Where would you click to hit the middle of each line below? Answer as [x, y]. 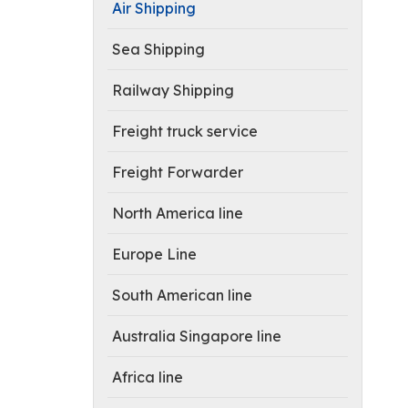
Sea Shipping [158, 49]
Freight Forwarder [178, 172]
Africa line [148, 377]
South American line [182, 295]
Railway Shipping [173, 90]
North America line [178, 213]
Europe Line [154, 254]
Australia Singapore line [197, 336]
